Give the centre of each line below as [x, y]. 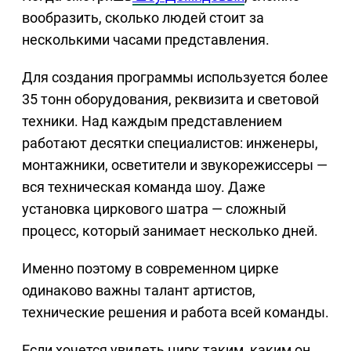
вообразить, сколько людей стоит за [143, 17]
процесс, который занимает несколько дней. [170, 230]
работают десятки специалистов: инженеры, [170, 143]
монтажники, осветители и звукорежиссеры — [175, 165]
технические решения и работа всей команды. [175, 312]
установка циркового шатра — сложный [154, 208]
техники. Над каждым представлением [152, 121]
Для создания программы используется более [175, 77]
